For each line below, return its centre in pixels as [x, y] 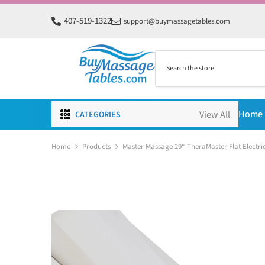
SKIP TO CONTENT [68, 8]
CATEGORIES [98, 115]
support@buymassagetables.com [177, 21]
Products [96, 147]
